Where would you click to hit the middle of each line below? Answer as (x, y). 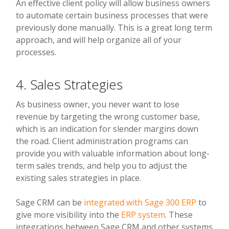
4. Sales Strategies (70, 85)
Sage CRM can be (50, 203)
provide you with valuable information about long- (113, 154)
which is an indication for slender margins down (107, 129)
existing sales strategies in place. (80, 178)
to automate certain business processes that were (112, 15)
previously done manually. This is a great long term (114, 27)
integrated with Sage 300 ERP (140, 203)
